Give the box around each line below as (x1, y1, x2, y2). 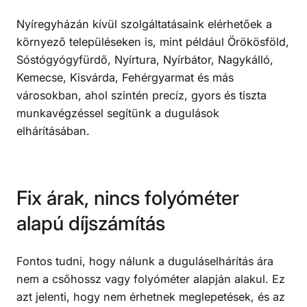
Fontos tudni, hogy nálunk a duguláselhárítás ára (16, 254, 273, 268)
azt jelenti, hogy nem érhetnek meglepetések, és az (16, 290, 285, 304)
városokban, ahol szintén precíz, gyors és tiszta (16, 88, 267, 103)
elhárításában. (16, 124, 90, 138)
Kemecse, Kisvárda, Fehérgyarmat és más (16, 71, 234, 85)
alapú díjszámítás (16, 211, 165, 236)
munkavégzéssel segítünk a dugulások (16, 106, 219, 121)
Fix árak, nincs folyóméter (16, 186, 239, 210)
